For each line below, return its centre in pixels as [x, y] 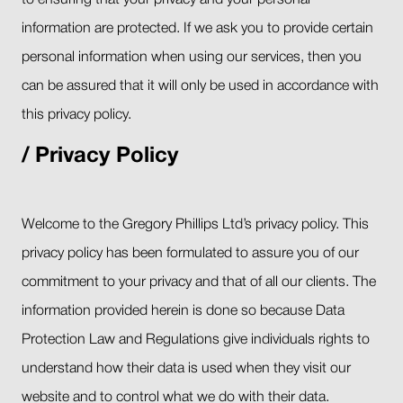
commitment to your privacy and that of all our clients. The [199, 283]
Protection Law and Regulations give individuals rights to [196, 340]
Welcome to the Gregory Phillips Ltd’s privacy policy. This [195, 225]
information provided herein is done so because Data [183, 312]
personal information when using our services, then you [192, 58]
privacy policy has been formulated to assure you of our [190, 254]
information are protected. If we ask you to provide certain [197, 29]
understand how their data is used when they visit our [186, 369]
